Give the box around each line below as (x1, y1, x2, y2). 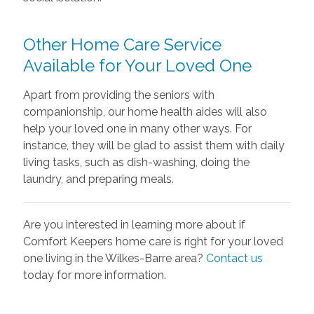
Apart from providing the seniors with (22, 88, 214, 102)
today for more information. (22, 268, 166, 282)
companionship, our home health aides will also (22, 104, 267, 118)
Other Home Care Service (22, 34, 221, 55)
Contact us (205, 251, 263, 265)
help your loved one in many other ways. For (22, 121, 252, 135)
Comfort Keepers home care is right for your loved (22, 234, 283, 248)
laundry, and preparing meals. (22, 172, 174, 186)
